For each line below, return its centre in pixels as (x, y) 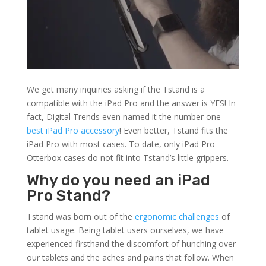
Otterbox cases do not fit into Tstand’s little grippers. (127, 158)
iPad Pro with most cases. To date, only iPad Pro (121, 144)
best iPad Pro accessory (73, 131)
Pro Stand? (68, 196)
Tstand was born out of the (80, 217)
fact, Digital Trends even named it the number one (123, 117)
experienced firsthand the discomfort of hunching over (131, 244)
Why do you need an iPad (118, 180)
